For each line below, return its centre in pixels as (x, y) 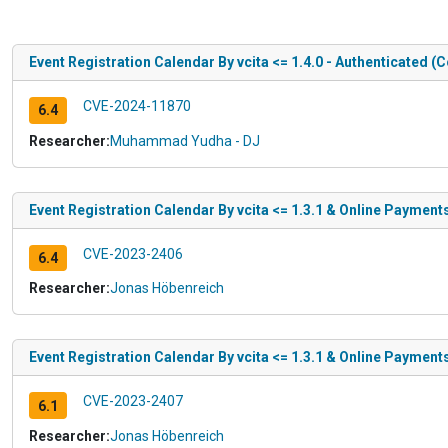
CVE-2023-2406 (132, 253)
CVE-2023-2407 (132, 401)
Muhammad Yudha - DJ (185, 140)
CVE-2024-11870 (136, 105)
